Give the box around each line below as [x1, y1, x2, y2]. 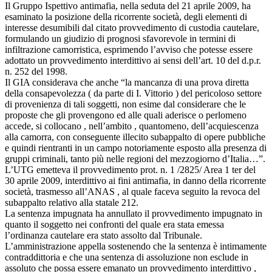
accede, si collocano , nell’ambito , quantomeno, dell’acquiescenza [5, 120, 259, 131]
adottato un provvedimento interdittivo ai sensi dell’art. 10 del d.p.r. [5, 55, 261, 66]
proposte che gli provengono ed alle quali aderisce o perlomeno [5, 109, 246, 120]
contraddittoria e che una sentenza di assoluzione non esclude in [5, 251, 248, 262]
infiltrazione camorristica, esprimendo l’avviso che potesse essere [5, 44, 253, 55]
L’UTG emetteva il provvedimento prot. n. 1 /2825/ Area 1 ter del [5, 164, 256, 175]
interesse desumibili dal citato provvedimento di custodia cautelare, [5, 22, 259, 33]
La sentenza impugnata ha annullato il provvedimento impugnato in [5, 208, 262, 219]
